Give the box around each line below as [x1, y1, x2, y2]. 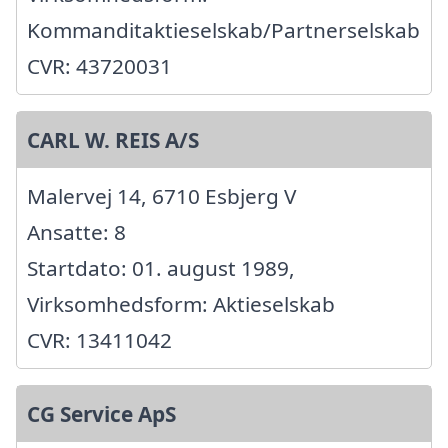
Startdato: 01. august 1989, [27, 254, 295, 283]
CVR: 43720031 [27, 52, 172, 81]
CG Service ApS [27, 400, 176, 429]
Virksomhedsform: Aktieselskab [27, 290, 335, 319]
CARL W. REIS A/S [27, 126, 199, 155]
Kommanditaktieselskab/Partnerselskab [27, 16, 420, 45]
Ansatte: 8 [27, 218, 126, 247]
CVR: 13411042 [27, 326, 172, 355]
